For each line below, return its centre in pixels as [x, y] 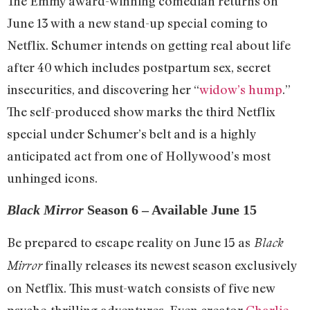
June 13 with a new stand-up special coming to [137, 22]
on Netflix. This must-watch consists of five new [141, 288]
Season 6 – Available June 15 [172, 210]
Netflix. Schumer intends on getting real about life [149, 45]
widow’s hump [241, 89]
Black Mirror [47, 210]
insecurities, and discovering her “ [103, 89]
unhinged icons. [52, 177]
